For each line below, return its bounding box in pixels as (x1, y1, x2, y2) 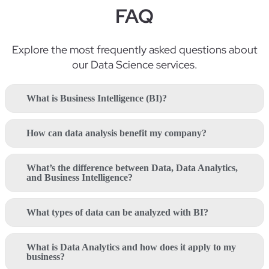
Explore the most (11, 42, 97, 56)
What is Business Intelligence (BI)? (26, 92, 167, 103)
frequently (96, 42, 147, 56)
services (156, 57, 195, 71)
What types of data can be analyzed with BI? (26, 207, 208, 217)
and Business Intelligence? (26, 172, 133, 183)
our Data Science (71, 57, 156, 71)
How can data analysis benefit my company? (26, 127, 207, 138)
